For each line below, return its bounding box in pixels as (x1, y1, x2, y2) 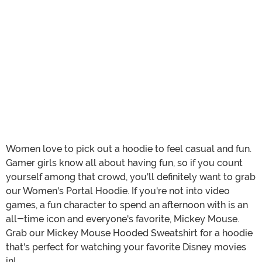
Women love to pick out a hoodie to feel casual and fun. (6, 143, 251, 154)
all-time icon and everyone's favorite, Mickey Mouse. (6, 213, 239, 225)
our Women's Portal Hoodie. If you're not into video (6, 185, 230, 196)
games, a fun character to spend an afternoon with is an (6, 199, 248, 211)
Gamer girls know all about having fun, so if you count (6, 157, 243, 168)
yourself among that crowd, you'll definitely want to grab (6, 171, 256, 182)
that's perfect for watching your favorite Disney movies (6, 241, 246, 253)
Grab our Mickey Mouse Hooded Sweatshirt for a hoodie (6, 227, 253, 239)
